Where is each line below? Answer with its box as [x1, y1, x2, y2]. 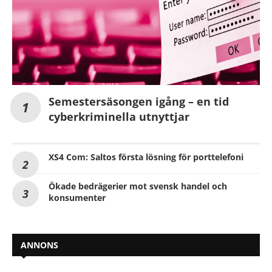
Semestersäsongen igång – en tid [49, 94, 229, 109]
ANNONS [21, 239, 58, 251]
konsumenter [49, 192, 106, 204]
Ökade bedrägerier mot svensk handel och [49, 180, 227, 192]
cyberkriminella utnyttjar [49, 109, 189, 124]
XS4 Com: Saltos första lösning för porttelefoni [49, 151, 243, 163]
